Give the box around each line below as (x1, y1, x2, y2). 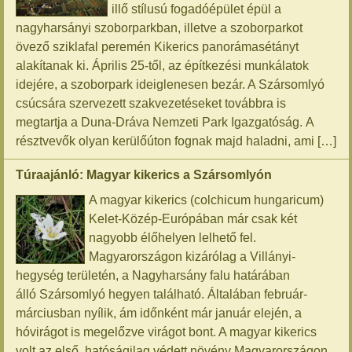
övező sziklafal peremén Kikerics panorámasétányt (16, 40, 299, 53)
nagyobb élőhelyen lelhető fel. (89, 231, 257, 244)
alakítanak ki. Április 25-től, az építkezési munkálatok (16, 59, 310, 72)
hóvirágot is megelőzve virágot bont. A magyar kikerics (16, 325, 317, 339)
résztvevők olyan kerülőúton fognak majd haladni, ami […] (16, 134, 337, 148)
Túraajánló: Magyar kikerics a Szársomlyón (16, 168, 273, 181)
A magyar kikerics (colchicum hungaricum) (89, 193, 324, 207)
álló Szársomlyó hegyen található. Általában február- (16, 288, 308, 301)
